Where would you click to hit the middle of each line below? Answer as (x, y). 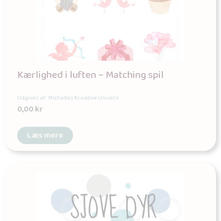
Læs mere (45, 136)
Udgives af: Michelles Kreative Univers (68, 98)
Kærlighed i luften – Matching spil (91, 75)
